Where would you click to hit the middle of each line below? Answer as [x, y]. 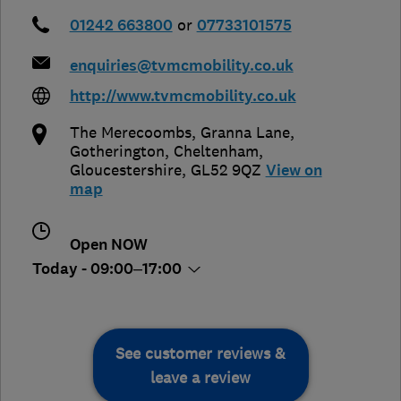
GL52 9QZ [226, 170]
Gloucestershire [125, 170]
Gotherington [117, 151]
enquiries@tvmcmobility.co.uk [181, 65]
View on [294, 170]
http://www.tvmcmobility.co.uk [183, 96]
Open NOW [108, 244]
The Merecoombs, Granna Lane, [182, 132]
